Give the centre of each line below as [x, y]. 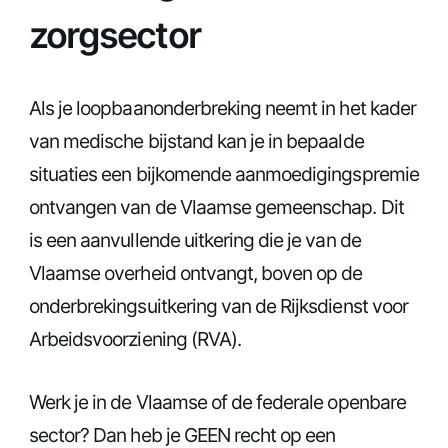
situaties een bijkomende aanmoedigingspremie [224, 173]
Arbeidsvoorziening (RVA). [139, 338]
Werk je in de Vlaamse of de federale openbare [217, 401]
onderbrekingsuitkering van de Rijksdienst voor [218, 305]
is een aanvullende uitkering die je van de [195, 239]
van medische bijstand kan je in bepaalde [196, 140]
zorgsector [118, 34]
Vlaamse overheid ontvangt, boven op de [196, 272]
